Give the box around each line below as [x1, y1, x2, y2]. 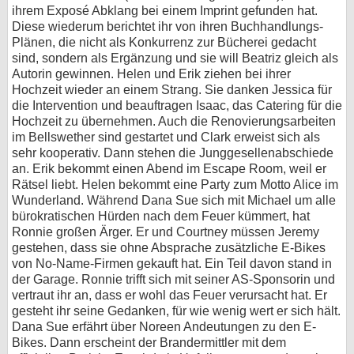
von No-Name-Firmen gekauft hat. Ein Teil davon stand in [12, 257, 332, 271]
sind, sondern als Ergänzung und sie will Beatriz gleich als [12, 51, 338, 66]
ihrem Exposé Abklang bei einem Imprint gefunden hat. [12, 4, 318, 18]
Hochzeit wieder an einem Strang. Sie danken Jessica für [12, 83, 332, 97]
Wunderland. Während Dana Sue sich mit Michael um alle [12, 194, 336, 208]
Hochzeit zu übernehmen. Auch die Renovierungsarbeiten [12, 115, 336, 129]
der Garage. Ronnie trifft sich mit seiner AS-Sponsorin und [12, 273, 335, 287]
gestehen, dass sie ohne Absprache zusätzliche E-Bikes [12, 241, 326, 255]
